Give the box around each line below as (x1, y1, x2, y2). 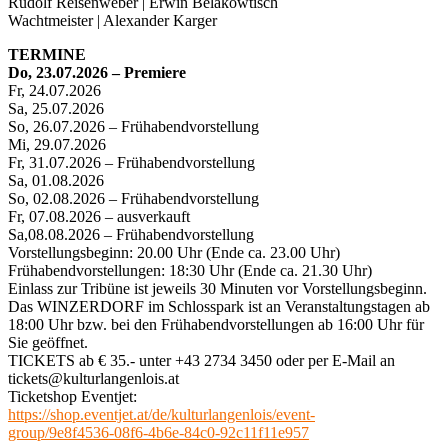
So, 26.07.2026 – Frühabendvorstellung (8, 117, 259, 135)
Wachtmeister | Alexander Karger (8, 11, 217, 29)
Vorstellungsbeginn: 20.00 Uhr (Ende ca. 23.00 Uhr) (8, 243, 340, 261)
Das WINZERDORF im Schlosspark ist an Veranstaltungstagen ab (8, 297, 430, 315)
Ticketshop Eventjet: (8, 387, 137, 405)
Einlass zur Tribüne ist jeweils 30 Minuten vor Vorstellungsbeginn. (8, 279, 427, 297)
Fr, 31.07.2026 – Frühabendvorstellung (8, 153, 255, 171)
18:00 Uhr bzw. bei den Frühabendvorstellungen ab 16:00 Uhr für (8, 315, 424, 333)
